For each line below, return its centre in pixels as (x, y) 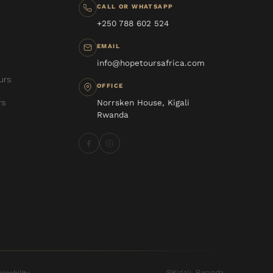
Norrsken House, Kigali (143, 103)
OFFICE (110, 86)
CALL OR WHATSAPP (135, 7)
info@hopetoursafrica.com (151, 63)
